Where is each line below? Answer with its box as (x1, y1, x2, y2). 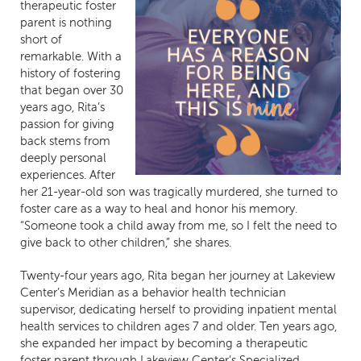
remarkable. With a (20, 48, 122, 64)
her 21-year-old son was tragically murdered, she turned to (20, 184, 338, 200)
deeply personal (20, 150, 106, 166)
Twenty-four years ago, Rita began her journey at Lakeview (20, 268, 335, 284)
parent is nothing (20, 15, 112, 31)
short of (20, 31, 62, 48)
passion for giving (20, 116, 114, 132)
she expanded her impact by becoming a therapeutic (20, 335, 308, 351)
